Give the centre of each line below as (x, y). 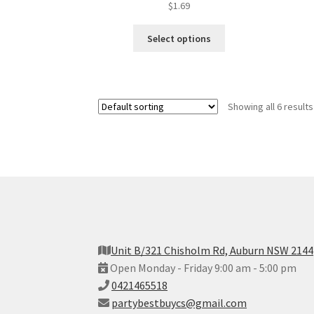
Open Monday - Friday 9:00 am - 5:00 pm (203, 268)
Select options (179, 38)
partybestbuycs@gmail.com (179, 303)
